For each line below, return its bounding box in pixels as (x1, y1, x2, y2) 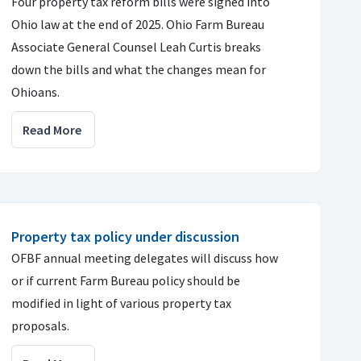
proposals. (11, 317, 69, 334)
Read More (23, 122, 81, 138)
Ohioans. (11, 84, 60, 100)
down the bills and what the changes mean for (11, 61, 266, 77)
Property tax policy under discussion (11, 227, 239, 246)
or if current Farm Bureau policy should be (11, 272, 240, 288)
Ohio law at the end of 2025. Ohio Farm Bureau (11, 16, 264, 32)
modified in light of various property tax (11, 295, 231, 311)
